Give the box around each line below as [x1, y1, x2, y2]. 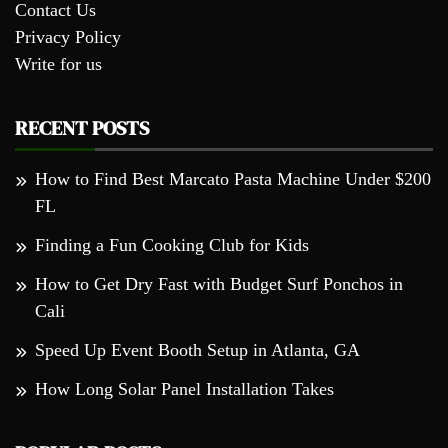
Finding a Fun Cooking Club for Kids [35, 235, 309, 256]
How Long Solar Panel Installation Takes [35, 379, 334, 400]
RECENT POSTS [15, 114, 149, 143]
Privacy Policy [15, 27, 121, 48]
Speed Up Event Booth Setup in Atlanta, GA [35, 340, 360, 361]
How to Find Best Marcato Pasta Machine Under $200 [35, 169, 431, 190]
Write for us [15, 54, 102, 75]
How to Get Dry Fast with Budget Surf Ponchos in [35, 274, 403, 295]
